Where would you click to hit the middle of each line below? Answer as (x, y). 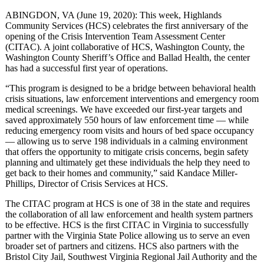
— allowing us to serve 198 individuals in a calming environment (126, 141)
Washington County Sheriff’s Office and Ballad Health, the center (128, 57)
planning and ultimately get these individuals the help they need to (128, 162)
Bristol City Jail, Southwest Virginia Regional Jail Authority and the (131, 256)
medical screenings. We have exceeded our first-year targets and (124, 109)
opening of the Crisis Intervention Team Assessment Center (115, 36)
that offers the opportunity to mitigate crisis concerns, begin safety (127, 151)
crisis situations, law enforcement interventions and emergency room (132, 98)
